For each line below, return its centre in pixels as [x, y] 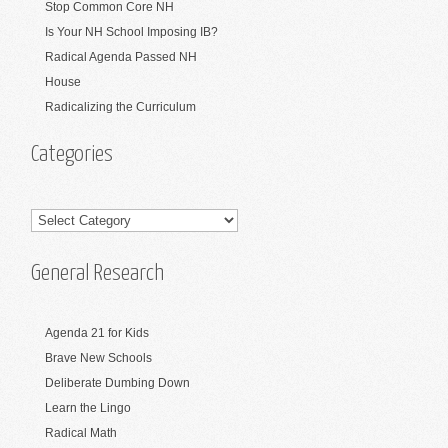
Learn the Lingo [88, 407]
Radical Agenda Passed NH [121, 57]
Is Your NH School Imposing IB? [131, 32]
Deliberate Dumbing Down [117, 382]
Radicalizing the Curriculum [120, 107]
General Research [97, 273]
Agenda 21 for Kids [97, 332]
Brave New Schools [98, 357]
